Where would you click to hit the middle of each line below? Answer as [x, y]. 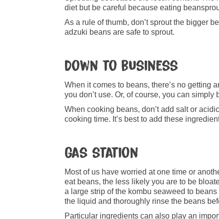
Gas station [101, 153]
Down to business [121, 66]
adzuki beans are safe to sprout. [120, 32]
